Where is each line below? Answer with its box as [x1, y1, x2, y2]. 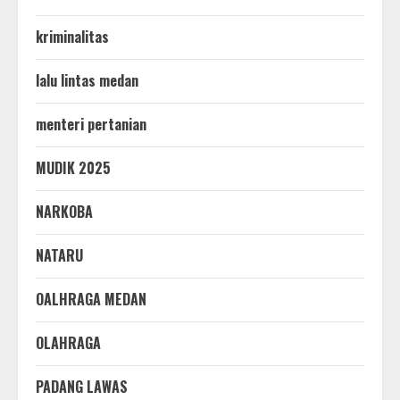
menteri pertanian [36, 112, 146, 135]
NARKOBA [36, 200, 93, 222]
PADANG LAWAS [36, 375, 128, 397]
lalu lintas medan [36, 69, 138, 91]
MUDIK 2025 [36, 156, 111, 179]
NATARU [36, 244, 83, 266]
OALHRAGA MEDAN [36, 287, 146, 310]
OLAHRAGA [36, 331, 101, 354]
